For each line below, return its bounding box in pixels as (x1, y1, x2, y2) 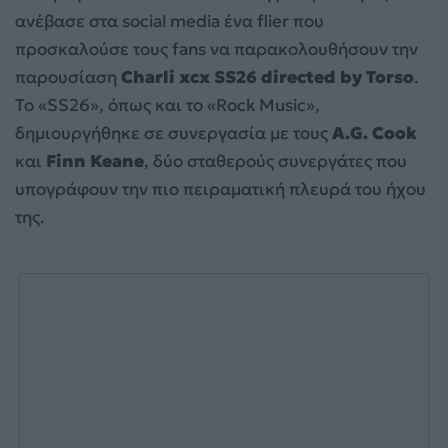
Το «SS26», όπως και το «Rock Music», (15, 94, 320, 117)
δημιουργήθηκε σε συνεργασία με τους (15, 122, 332, 145)
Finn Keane (46, 150, 144, 173)
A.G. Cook (332, 122, 417, 145)
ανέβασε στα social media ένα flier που (15, 10, 324, 33)
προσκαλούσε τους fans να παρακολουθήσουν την (15, 38, 418, 61)
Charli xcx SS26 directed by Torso (117, 66, 414, 89)
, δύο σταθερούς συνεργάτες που (144, 150, 407, 173)
